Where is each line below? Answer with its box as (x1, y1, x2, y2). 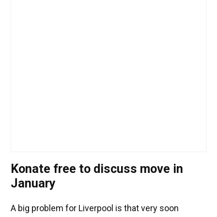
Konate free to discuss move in (11, 162, 183, 176)
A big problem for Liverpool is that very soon (11, 203, 179, 214)
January (11, 176, 56, 191)
